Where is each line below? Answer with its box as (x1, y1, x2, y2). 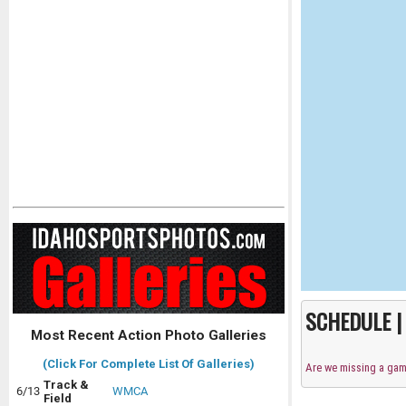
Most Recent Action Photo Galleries (31, 327, 266, 344)
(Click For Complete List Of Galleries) (43, 357, 255, 372)
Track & (43, 378, 89, 392)
